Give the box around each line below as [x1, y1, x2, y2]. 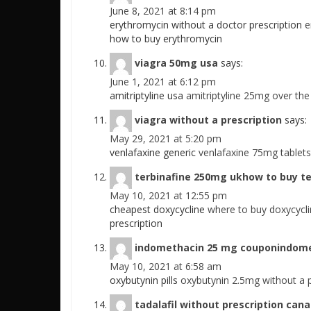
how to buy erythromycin [110, 32, 222, 46]
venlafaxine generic [110, 146, 199, 160]
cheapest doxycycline [110, 203, 208, 217]
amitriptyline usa [110, 89, 186, 103]
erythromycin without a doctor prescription [110, 18, 305, 32]
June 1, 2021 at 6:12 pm [110, 75, 216, 89]
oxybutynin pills [110, 274, 180, 287]
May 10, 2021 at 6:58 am [110, 260, 221, 274]
